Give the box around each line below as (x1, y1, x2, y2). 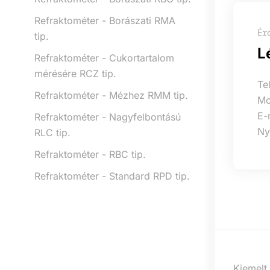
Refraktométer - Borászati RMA (34, 14, 175, 27)
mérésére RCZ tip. (34, 67, 116, 80)
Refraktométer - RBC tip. (34, 148, 146, 160)
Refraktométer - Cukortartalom (34, 51, 174, 64)
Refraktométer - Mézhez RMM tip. (34, 89, 188, 101)
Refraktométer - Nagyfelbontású (34, 110, 181, 123)
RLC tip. (34, 126, 71, 139)
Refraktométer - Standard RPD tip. (34, 169, 190, 182)
